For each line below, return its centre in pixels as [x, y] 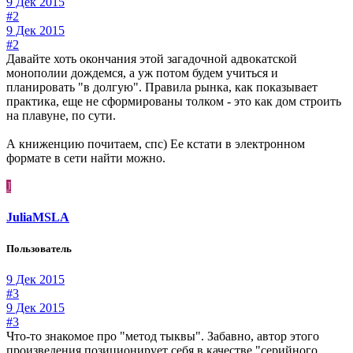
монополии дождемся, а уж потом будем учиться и [142, 73]
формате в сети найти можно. [86, 158]
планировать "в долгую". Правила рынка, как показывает [162, 87]
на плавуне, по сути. [61, 116]
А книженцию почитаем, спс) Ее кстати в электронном [156, 144]
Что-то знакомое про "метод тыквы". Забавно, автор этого [163, 336]
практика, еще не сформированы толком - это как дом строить [174, 102]
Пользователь [39, 248]
